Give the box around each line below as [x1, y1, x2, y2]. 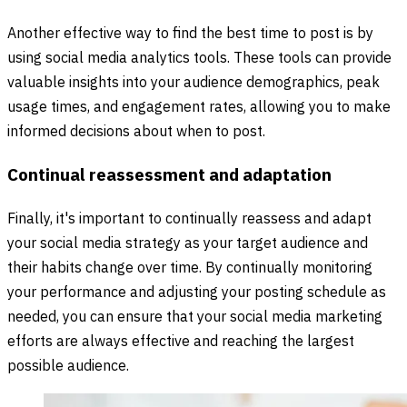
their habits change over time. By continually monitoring [7, 255, 372, 281]
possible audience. [7, 353, 129, 379]
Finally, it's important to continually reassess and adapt [7, 206, 372, 232]
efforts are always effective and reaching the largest [7, 329, 354, 354]
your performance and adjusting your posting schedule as [7, 280, 386, 305]
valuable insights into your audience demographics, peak [7, 71, 380, 96]
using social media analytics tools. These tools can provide [7, 46, 392, 72]
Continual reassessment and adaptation [7, 162, 332, 191]
